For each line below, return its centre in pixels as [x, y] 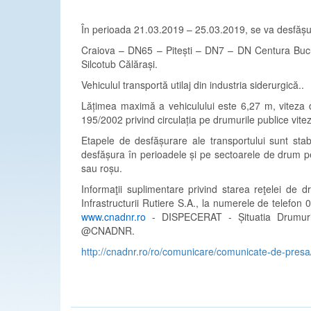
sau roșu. [102, 168]
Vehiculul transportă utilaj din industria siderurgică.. [193, 85]
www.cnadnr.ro [114, 217]
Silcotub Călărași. [119, 64]
